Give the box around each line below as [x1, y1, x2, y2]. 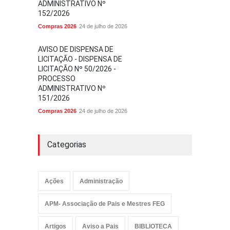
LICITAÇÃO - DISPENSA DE [38, 55, 122, 63]
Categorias [47, 140, 86, 149]
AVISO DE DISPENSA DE [38, 45, 113, 53]
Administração [80, 178, 123, 185]
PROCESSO [38, 74, 75, 83]
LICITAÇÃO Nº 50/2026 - [38, 65, 116, 73]
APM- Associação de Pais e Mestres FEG [45, 200, 165, 207]
